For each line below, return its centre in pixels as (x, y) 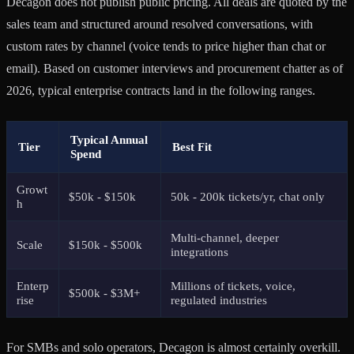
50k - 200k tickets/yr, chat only (248, 196)
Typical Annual (109, 139)
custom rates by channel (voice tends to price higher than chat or (166, 46)
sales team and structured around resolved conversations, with (160, 24)
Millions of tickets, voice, (233, 285)
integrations (200, 251)
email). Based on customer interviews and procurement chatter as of (175, 68)
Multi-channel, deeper (225, 237)
